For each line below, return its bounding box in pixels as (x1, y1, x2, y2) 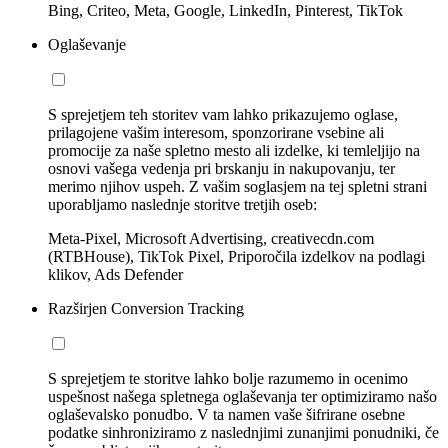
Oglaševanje (48, 35, 126, 53)
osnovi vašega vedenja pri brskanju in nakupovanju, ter (48, 159, 395, 177)
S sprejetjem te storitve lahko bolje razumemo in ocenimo (48, 369, 408, 387)
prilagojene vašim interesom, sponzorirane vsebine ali (48, 123, 384, 141)
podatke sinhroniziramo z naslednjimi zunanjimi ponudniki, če (48, 423, 439, 441)
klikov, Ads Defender (48, 265, 183, 283)
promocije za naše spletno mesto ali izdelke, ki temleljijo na (48, 141, 420, 159)
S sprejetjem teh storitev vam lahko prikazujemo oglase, (48, 105, 398, 123)
